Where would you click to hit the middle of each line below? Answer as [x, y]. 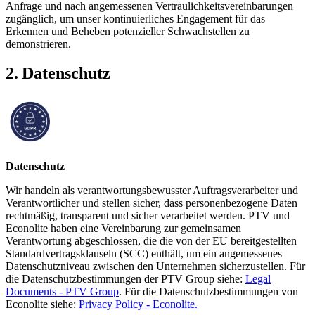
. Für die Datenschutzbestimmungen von [208, 292]
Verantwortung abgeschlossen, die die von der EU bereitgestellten [151, 241]
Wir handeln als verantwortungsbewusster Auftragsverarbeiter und [152, 191]
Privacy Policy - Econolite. [138, 304]
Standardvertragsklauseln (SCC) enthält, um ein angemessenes [144, 254]
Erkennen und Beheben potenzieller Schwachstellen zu [128, 31]
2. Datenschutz [58, 73]
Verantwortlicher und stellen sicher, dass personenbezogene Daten [152, 203]
